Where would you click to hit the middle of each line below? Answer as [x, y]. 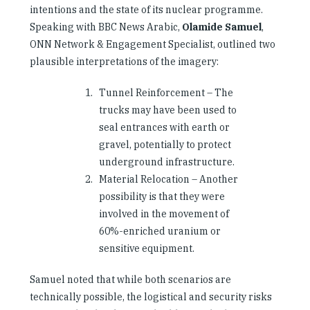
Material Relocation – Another [168, 179]
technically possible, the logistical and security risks [151, 297]
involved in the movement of [164, 213]
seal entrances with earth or [164, 127]
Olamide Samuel [221, 27]
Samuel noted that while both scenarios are [130, 279]
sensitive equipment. [147, 248]
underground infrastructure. [167, 162]
